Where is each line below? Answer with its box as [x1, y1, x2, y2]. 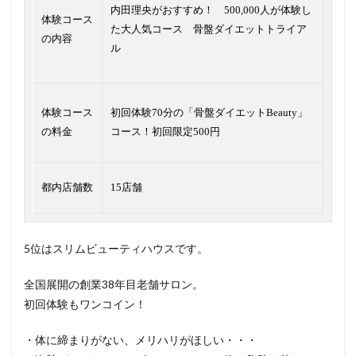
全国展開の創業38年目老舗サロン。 [24, 277, 203, 292]
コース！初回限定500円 [110, 126, 220, 138]
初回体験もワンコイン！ [24, 297, 146, 311]
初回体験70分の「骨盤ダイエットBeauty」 [110, 106, 308, 119]
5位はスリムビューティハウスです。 [24, 242, 208, 256]
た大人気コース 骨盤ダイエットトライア [110, 23, 307, 36]
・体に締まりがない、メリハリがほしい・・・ [24, 333, 257, 347]
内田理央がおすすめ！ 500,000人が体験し [110, 4, 311, 17]
